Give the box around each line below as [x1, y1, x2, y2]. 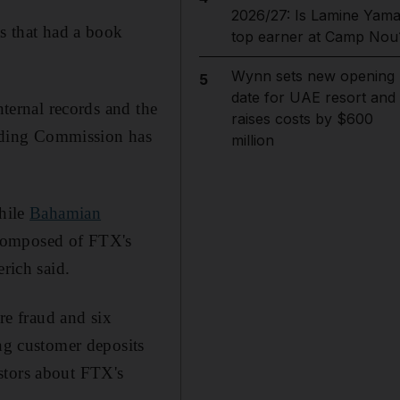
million [230, 131, 274, 149]
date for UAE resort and [230, 88, 396, 106]
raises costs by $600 [230, 110, 373, 128]
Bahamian [29, 203, 102, 222]
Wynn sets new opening [230, 67, 395, 85]
